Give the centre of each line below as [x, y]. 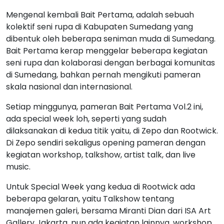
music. [19, 166]
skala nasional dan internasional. [69, 86]
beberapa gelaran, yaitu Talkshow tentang [90, 198]
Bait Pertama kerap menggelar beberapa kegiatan [107, 50]
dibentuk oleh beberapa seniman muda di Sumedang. [111, 38]
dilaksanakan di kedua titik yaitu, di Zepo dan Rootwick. [112, 130]
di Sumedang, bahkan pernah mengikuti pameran [103, 74]
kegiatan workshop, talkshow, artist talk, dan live [101, 154]
